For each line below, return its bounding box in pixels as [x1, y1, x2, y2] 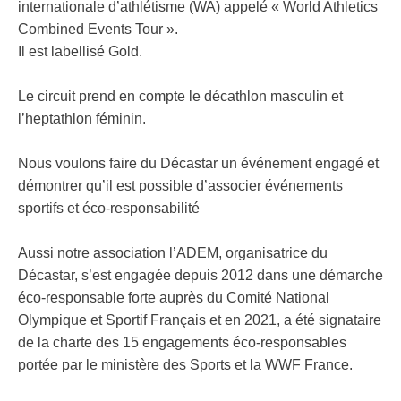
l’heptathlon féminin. [18, 111, 146, 127]
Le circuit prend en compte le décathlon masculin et [18, 89, 343, 105]
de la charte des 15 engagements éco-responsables [18, 335, 346, 351]
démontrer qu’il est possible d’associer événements [18, 178, 343, 194]
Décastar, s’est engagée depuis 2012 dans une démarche [18, 268, 383, 284]
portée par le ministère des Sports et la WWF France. [18, 357, 353, 373]
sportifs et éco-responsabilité [18, 200, 200, 217]
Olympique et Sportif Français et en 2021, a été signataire [18, 312, 381, 328]
